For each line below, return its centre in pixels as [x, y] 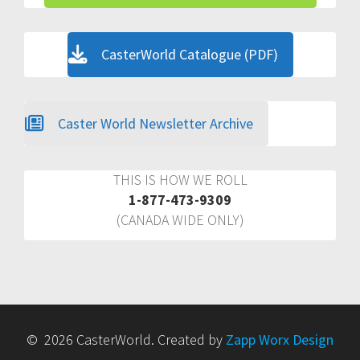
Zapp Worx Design [280, 339]
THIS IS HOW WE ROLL [180, 179]
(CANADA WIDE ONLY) [180, 219]
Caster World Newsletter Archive [155, 123]
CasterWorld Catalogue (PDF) [189, 54]
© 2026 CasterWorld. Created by [126, 339]
